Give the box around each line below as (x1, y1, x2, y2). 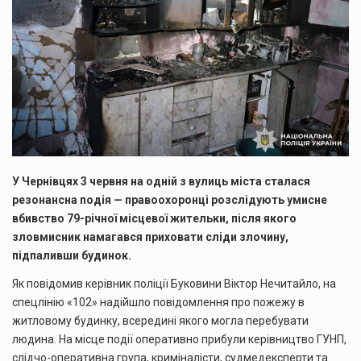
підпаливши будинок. (12, 248, 131, 262)
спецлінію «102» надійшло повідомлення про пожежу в (12, 296, 305, 309)
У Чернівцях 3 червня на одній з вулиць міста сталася (12, 174, 310, 188)
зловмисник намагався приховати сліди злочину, (12, 230, 288, 243)
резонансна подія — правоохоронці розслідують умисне (12, 193, 327, 206)
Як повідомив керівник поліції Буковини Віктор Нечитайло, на (12, 277, 336, 291)
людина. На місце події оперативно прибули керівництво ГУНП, (12, 333, 346, 346)
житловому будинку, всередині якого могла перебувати (12, 314, 309, 328)
